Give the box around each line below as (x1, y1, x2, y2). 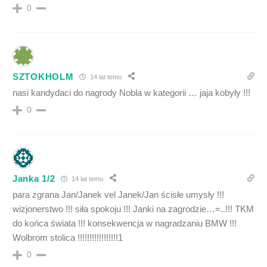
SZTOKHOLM (13, 71, 74, 82)
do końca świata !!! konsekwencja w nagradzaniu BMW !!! (13, 218, 237, 228)
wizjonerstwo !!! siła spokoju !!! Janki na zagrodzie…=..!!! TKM (13, 204, 254, 214)
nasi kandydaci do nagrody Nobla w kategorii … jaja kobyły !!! (13, 88, 250, 98)
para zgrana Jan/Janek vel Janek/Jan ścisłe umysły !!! (13, 190, 224, 200)
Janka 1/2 (13, 173, 55, 184)
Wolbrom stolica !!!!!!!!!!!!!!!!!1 (13, 232, 123, 243)
